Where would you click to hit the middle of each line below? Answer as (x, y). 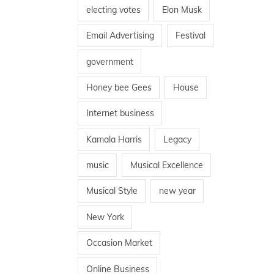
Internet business (120, 113)
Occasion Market (119, 243)
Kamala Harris (114, 139)
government (109, 61)
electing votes (113, 9)
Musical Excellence (166, 165)
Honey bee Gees (119, 87)
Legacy (177, 139)
